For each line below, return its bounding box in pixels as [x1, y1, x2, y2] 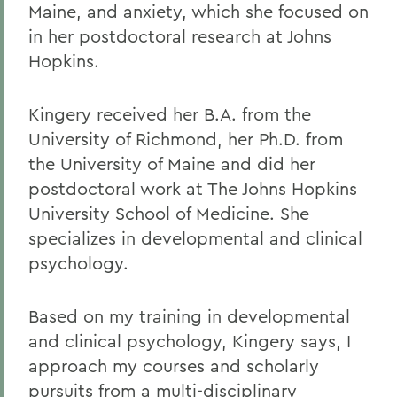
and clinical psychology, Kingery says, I [28, 330, 351, 352]
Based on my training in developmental [28, 305, 350, 327]
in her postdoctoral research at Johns [28, 25, 331, 47]
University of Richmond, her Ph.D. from [28, 128, 343, 150]
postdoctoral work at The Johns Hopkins [28, 177, 357, 199]
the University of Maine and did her [28, 152, 315, 175]
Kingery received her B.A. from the [28, 103, 311, 125]
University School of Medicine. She [28, 202, 309, 224]
